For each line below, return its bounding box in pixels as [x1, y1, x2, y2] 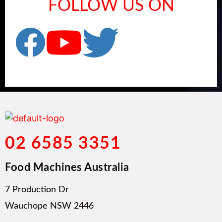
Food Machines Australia [5, 162, 129, 173]
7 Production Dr [5, 185, 69, 194]
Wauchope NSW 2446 [5, 201, 94, 211]
